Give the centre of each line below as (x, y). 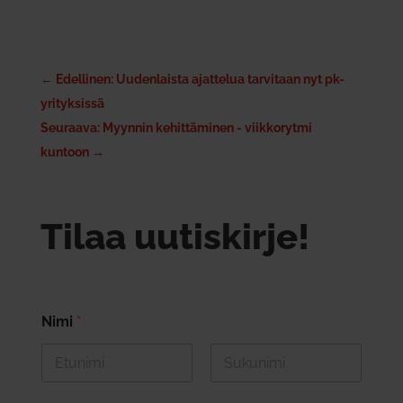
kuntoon (64, 152)
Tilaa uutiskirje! (175, 236)
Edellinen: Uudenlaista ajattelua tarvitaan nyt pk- (200, 79)
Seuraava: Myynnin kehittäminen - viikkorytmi (176, 127)
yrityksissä (72, 103)
